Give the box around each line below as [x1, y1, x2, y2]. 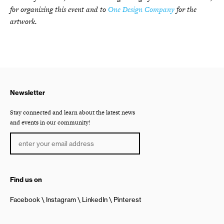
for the [174, 3, 196, 14]
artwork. [10, 15, 37, 26]
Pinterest [113, 195, 141, 203]
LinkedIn [82, 195, 107, 203]
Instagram [46, 195, 76, 203]
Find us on [10, 175, 42, 183]
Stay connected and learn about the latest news [10, 107, 135, 117]
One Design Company [108, 3, 174, 14]
